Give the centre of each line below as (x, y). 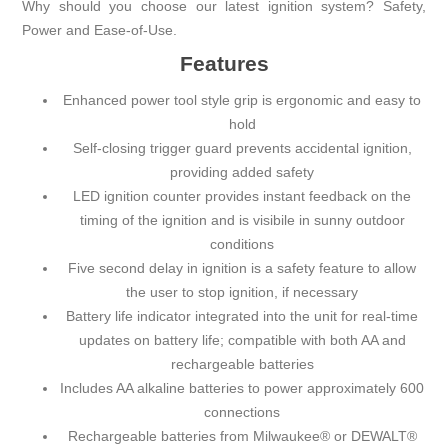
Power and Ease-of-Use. (100, 30)
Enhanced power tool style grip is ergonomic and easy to (242, 100)
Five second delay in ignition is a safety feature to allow (242, 268)
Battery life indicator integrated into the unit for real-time (242, 316)
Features (224, 64)
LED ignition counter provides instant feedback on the (242, 196)
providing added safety (242, 172)
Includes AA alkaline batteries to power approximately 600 (242, 388)
